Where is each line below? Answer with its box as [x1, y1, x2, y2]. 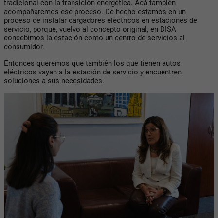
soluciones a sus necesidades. [4, 76, 106, 85]
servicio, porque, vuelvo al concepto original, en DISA [4, 24, 176, 34]
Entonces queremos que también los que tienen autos [4, 58, 181, 68]
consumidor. [4, 42, 44, 51]
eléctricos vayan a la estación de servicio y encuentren [4, 67, 182, 76]
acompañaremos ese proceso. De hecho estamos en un [4, 7, 186, 16]
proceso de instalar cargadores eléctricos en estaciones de [4, 16, 197, 25]
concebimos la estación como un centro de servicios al [4, 33, 185, 42]
